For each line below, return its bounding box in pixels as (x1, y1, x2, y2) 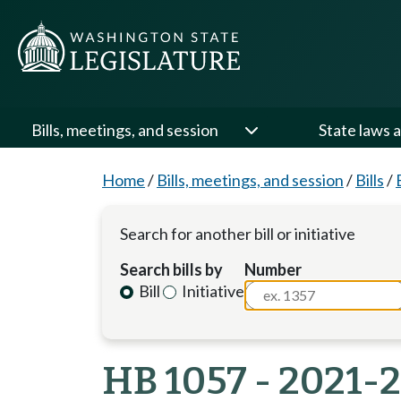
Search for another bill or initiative (120, 224, 355, 243)
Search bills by (120, 260, 223, 279)
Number (244, 260, 303, 279)
